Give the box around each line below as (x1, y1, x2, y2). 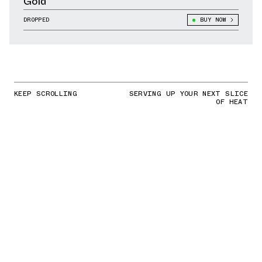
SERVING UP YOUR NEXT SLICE (129, 88, 248, 99)
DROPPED (23, 15, 50, 25)
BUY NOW (199, 15, 226, 25)
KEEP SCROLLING (14, 88, 78, 99)
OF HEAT (216, 96, 248, 108)
